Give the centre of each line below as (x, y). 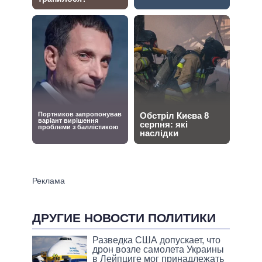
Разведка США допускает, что (157, 240)
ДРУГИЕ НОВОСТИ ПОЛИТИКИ (124, 218)
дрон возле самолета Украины (158, 250)
